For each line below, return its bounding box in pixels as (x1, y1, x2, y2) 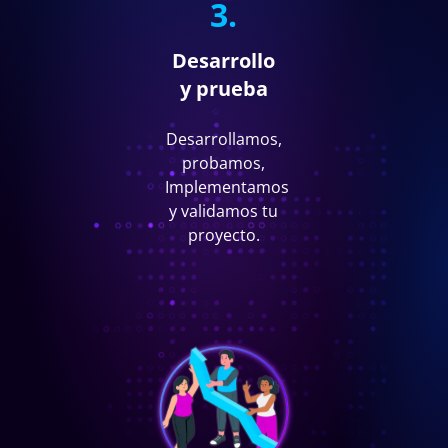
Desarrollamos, (165, 128, 282, 151)
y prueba (179, 75, 268, 103)
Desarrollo (172, 47, 276, 75)
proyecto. (187, 224, 260, 247)
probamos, (182, 152, 266, 175)
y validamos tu (169, 200, 279, 223)
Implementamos (165, 176, 290, 199)
